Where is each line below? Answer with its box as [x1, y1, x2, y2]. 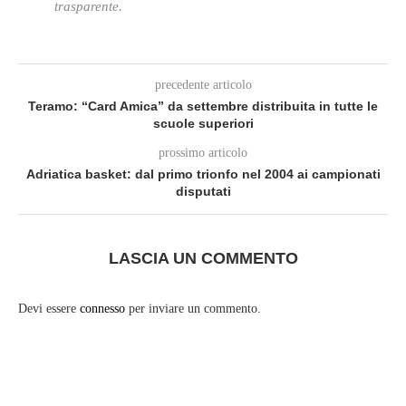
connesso [80, 302, 125, 315]
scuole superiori [152, 116, 254, 130]
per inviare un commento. [125, 302, 261, 315]
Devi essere [18, 302, 80, 315]
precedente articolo [154, 78, 252, 92]
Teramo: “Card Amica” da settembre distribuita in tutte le [28, 99, 378, 113]
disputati [175, 184, 231, 198]
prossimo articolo [159, 146, 247, 159]
